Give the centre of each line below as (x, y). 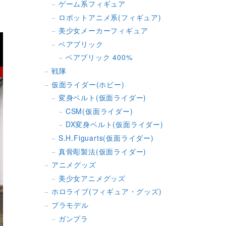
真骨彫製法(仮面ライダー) (102, 151)
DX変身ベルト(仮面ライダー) (114, 124)
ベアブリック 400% (99, 57)
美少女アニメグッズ (92, 178)
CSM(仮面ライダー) (99, 111)
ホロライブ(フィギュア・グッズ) (106, 191)
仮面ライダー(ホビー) (88, 84)
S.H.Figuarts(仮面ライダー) (106, 137)
